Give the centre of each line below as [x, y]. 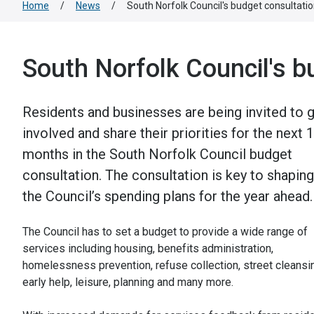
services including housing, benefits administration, [148, 248]
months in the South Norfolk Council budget [157, 154]
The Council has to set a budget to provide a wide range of [165, 232]
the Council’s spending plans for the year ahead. [168, 196]
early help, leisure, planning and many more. [128, 282]
